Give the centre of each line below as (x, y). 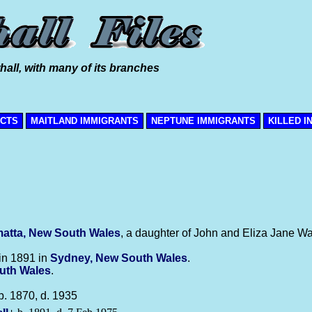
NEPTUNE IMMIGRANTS (203, 121)
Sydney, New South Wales (119, 258)
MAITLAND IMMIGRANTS (85, 121)
